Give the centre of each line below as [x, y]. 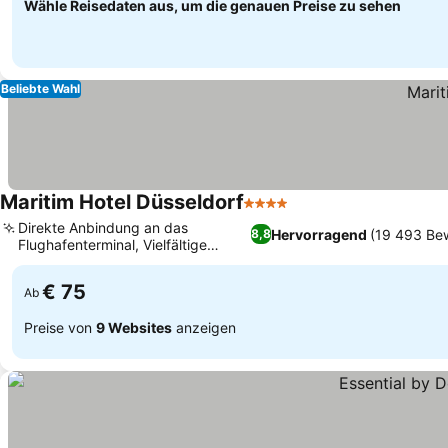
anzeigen [204, 327]
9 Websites [134, 327]
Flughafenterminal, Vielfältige [112, 244]
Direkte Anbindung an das [103, 227]
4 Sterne [275, 213]
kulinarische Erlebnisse [91, 261]
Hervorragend [318, 234]
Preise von [60, 327]
